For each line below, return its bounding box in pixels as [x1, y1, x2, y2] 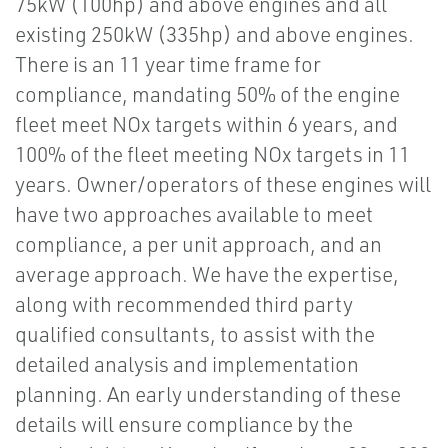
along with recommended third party [15, 291, 353, 318]
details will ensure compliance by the [15, 411, 353, 438]
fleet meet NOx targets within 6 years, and [15, 111, 398, 138]
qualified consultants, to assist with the [15, 321, 375, 348]
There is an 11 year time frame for [15, 51, 321, 78]
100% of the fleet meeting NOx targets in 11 [15, 141, 410, 168]
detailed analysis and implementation [15, 351, 359, 378]
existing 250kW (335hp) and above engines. [15, 21, 414, 48]
